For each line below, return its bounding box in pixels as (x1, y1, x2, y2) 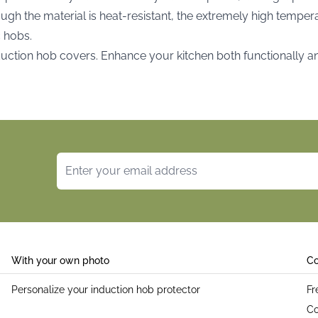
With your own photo (11, 254, 109, 266)
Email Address (56, 153, 132, 167)
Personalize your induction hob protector (11, 283, 200, 295)
